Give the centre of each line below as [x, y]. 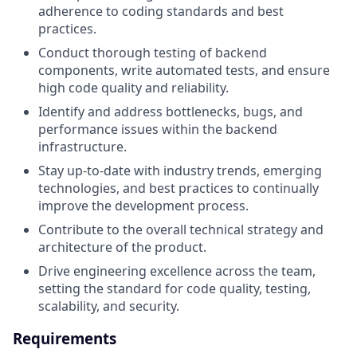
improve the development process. [143, 205]
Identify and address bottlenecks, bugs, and [171, 111]
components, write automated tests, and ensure [184, 70]
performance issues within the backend [158, 129]
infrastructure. [82, 146]
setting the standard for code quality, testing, [175, 288]
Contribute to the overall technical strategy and [181, 229]
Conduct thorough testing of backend [153, 52]
